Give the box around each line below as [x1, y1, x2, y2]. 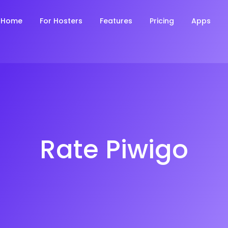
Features [100, 16, 133, 26]
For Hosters [40, 16, 83, 26]
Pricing [150, 16, 175, 26]
